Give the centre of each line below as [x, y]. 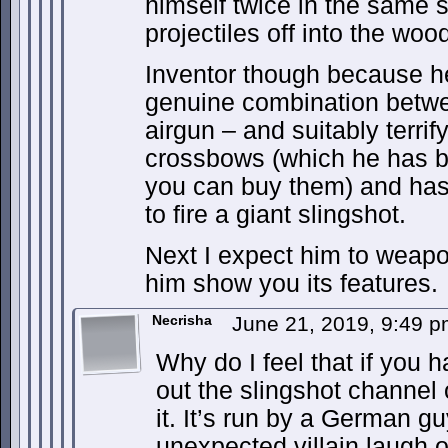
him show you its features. [291, 283]
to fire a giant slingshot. [275, 214]
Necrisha [182, 320]
